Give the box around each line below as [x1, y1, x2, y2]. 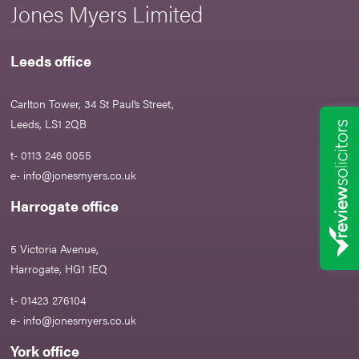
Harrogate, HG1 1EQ [10, 260, 108, 277]
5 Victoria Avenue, [10, 240, 99, 257]
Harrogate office [10, 196, 119, 216]
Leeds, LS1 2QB [10, 115, 87, 132]
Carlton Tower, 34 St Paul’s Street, [10, 95, 175, 112]
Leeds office [10, 50, 92, 71]
